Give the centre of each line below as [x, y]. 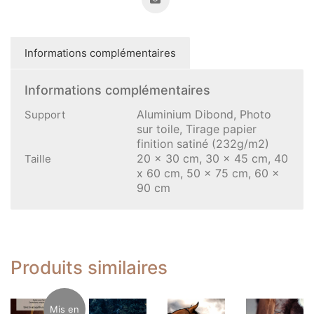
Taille [38, 158]
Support [45, 114]
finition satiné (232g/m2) [203, 143]
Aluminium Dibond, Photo [204, 114]
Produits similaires [89, 267]
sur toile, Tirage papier [197, 129]
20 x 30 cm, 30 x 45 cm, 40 [212, 158]
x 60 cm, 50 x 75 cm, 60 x [208, 173]
